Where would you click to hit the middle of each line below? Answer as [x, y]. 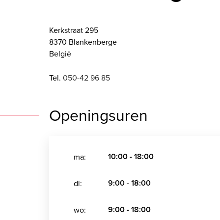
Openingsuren [98, 115]
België [60, 54]
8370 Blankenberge [83, 42]
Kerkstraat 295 [74, 30]
